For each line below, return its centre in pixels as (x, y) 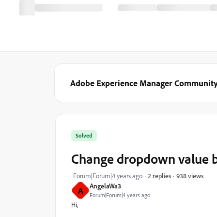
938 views (190, 175)
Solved (84, 135)
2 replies (159, 176)
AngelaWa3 (105, 186)
